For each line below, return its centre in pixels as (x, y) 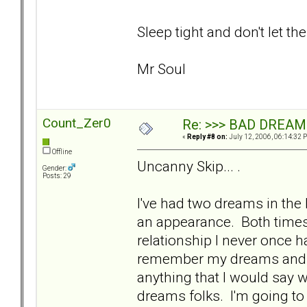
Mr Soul (161, 69)
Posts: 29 (57, 176)
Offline (61, 152)
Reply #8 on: (207, 137)
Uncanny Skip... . (189, 166)
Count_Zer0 (77, 123)
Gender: (55, 169)
